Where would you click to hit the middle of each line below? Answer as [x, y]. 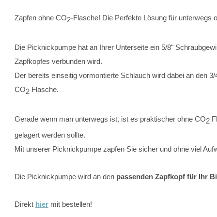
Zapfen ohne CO [41, 18]
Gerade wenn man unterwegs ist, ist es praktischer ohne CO [110, 119]
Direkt [25, 204]
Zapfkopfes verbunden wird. [59, 61]
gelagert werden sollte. [50, 135]
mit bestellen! [70, 204]
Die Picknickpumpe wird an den [65, 177]
